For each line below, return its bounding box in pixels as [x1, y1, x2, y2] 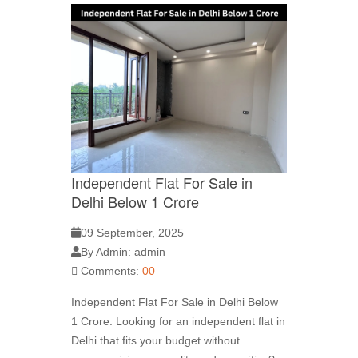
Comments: [78, 264, 142, 277]
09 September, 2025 [81, 225, 184, 239]
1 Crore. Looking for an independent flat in [71, 314, 285, 328]
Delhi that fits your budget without [71, 333, 240, 347]
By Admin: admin [81, 245, 165, 258]
